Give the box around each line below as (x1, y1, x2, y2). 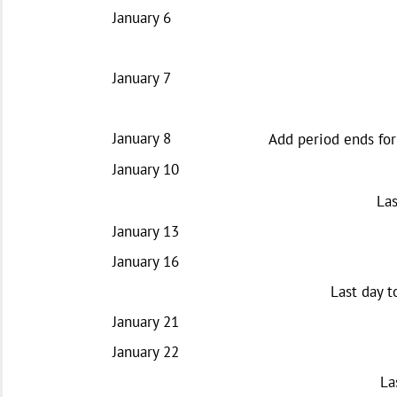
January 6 (113, 7, 171, 27)
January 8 (113, 128, 171, 148)
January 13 (113, 221, 179, 241)
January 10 (113, 159, 179, 179)
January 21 (113, 311, 179, 331)
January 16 (113, 251, 179, 271)
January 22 (113, 341, 179, 362)
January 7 (113, 67, 171, 88)
